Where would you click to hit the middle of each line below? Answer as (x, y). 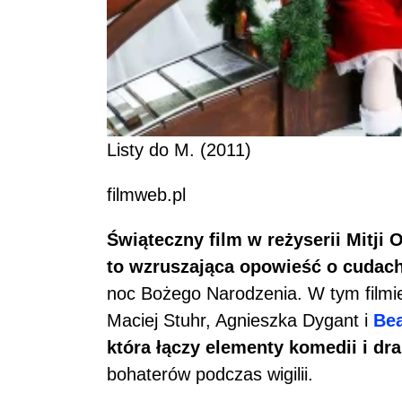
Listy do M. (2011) (179, 149)
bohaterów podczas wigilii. (210, 374)
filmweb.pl (146, 194)
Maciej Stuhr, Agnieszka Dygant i (240, 320)
